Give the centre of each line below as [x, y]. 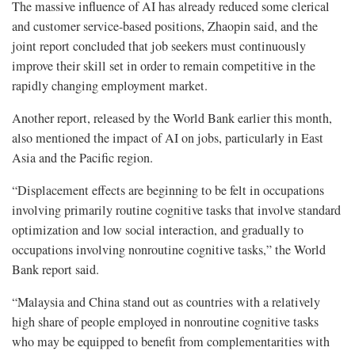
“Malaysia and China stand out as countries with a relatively [166, 302]
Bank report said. [55, 269]
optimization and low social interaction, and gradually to [158, 229]
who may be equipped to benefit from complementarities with [171, 341]
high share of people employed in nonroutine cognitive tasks [165, 321]
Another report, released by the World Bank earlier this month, [172, 118]
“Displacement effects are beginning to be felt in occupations [168, 190]
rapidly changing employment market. [110, 85]
